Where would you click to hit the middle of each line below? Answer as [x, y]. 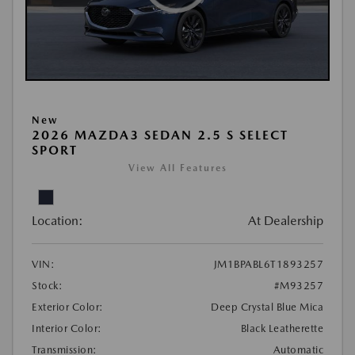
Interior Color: [67, 329]
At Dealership [286, 221]
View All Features [177, 168]
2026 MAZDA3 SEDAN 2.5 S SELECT [160, 136]
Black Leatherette [282, 329]
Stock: [47, 286]
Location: [57, 221]
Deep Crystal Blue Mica [267, 307]
